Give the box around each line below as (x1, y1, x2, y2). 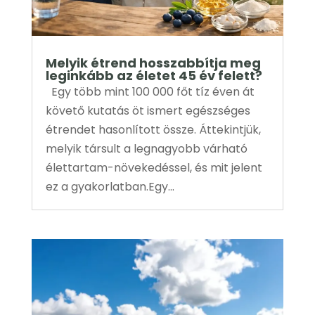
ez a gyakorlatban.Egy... (45, 178, 174, 195)
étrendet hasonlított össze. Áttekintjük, (45, 121, 261, 138)
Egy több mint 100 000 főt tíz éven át (45, 83, 255, 100)
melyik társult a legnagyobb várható (45, 140, 247, 157)
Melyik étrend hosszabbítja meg (45, 53, 261, 72)
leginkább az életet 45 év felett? (45, 66, 262, 84)
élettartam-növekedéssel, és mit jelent (45, 159, 262, 176)
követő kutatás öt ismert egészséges (45, 102, 250, 119)
